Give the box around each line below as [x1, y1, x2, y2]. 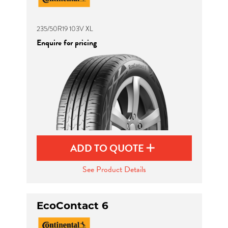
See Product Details [82, 163, 146, 176]
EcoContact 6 [36, 199, 108, 212]
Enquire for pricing [36, 37, 97, 49]
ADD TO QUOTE [70, 140, 146, 156]
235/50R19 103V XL [36, 24, 93, 34]
